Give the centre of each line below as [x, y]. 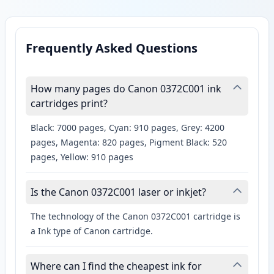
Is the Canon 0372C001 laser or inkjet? [118, 192]
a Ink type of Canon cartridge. [92, 231]
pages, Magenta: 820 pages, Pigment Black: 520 [129, 143]
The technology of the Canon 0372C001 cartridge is [135, 217]
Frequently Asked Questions [112, 48]
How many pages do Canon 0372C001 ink [126, 89]
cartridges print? [69, 104]
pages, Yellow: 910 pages [82, 157]
